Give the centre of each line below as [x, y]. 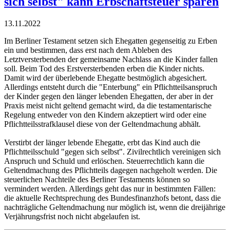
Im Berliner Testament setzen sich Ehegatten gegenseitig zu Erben [111, 41]
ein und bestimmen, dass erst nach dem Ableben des [88, 50]
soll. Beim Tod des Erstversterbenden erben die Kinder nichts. [104, 68]
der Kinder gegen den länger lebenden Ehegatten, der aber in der [109, 96]
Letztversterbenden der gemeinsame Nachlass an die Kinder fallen [111, 59]
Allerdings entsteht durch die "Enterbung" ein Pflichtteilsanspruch [111, 87]
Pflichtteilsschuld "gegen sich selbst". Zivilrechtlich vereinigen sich [112, 151]
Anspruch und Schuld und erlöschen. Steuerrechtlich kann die [104, 161]
